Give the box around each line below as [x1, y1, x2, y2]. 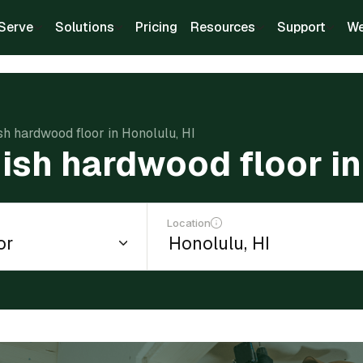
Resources [190, 19, 255, 36]
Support [276, 19, 326, 36]
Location [167, 216, 211, 229]
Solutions [54, 19, 114, 36]
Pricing [135, 19, 177, 36]
